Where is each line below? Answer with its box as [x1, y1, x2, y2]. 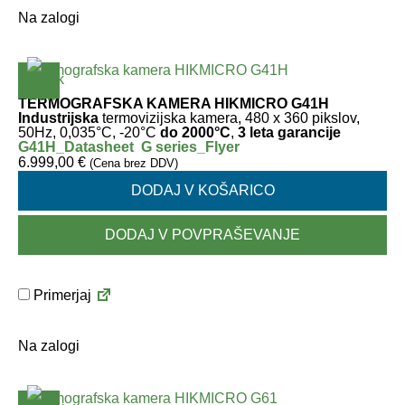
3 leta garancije [234, 125, 341, 140]
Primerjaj [30, 287, 91, 303]
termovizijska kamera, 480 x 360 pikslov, [99, 110, 360, 126]
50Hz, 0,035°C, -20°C [18, 125, 160, 140]
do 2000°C [160, 125, 231, 140]
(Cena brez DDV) [89, 156, 178, 170]
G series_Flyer [141, 139, 240, 155]
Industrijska [18, 110, 99, 126]
